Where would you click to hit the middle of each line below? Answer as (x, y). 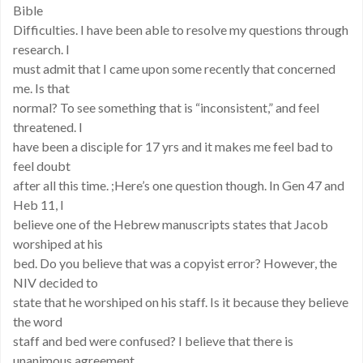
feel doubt (42, 166)
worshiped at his (58, 243)
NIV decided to (56, 282)
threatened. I (48, 127)
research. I (41, 49)
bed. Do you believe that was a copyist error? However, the (175, 263)
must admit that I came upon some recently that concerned (174, 68)
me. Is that (41, 88)
